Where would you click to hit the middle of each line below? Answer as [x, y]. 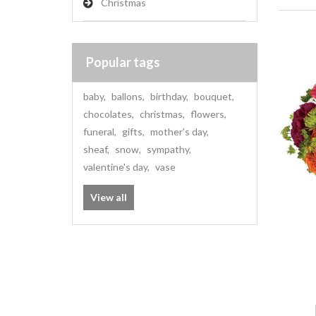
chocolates [108, 114]
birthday [168, 96]
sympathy [168, 149]
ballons [127, 96]
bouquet [213, 96]
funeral [99, 132]
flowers [207, 114]
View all [109, 197]
